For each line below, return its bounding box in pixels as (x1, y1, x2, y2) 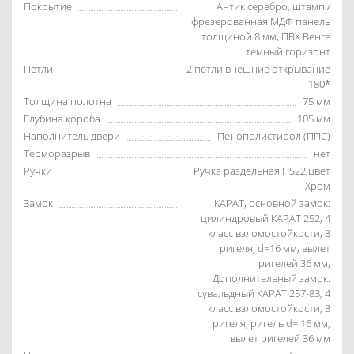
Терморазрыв (24, 145, 90, 160)
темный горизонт (246, 43, 330, 58)
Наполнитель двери (24, 128, 120, 143)
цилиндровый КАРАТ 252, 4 (201, 210, 330, 225)
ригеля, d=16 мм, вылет (220, 240, 330, 255)
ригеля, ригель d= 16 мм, (213, 315, 330, 330)
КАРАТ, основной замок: (214, 195, 330, 210)
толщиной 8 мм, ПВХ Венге (201, 28, 330, 43)
